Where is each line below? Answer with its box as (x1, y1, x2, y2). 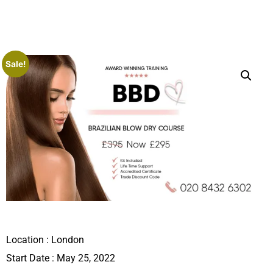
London (51, 234, 84, 246)
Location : (6, 234, 51, 246)
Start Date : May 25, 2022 (6, 252, 115, 264)
